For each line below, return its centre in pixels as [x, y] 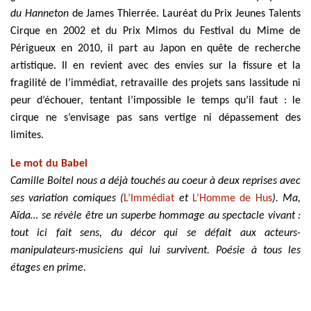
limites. [27, 135]
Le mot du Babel [49, 163]
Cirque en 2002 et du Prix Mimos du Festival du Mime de [155, 31]
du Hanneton [40, 14]
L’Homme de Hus [232, 198]
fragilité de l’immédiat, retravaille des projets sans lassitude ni [155, 83]
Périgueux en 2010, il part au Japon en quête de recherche [155, 48]
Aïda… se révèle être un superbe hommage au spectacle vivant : [155, 216]
